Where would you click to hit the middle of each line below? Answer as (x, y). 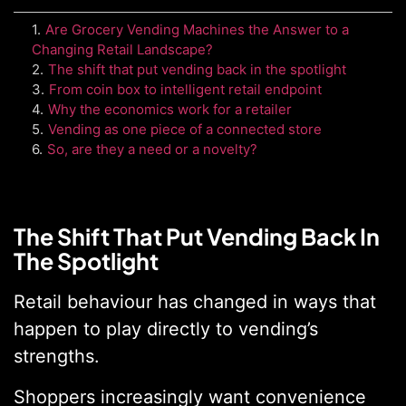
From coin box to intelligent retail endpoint (185, 90)
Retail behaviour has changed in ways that (195, 302)
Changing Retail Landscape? (122, 50)
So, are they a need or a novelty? (152, 150)
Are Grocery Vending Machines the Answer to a (197, 30)
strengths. (57, 357)
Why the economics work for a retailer (170, 110)
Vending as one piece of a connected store (185, 130)
